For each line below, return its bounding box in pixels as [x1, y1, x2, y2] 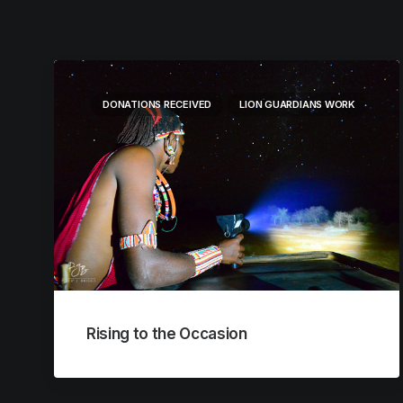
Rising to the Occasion [86, 325, 247, 344]
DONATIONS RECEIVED [103, 98, 212, 111]
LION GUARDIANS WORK [239, 98, 355, 111]
